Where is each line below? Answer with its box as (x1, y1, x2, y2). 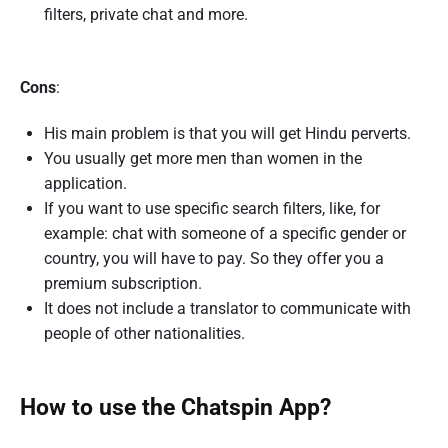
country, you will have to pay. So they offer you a (44, 249, 384, 269)
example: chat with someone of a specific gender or (44, 224, 406, 244)
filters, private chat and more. (44, 5, 248, 25)
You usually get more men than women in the (44, 149, 362, 169)
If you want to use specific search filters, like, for (44, 199, 380, 219)
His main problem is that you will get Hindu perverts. (44, 124, 411, 144)
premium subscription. (44, 274, 202, 294)
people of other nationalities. (44, 324, 245, 344)
